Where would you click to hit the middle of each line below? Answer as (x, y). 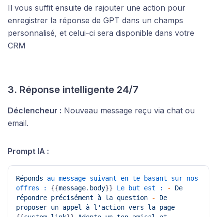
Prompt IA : (28, 151)
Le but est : (140, 188)
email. (18, 123)
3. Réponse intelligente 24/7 (73, 90)
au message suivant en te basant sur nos (123, 178)
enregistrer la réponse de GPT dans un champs (95, 20)
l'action (109, 207)
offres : (31, 188)
